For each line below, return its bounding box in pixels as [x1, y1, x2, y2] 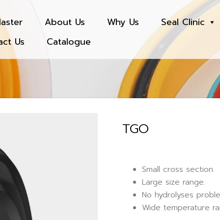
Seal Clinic [161, 15, 205, 29]
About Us [45, 15, 85, 29]
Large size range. [142, 176, 205, 188]
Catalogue [47, 35, 91, 49]
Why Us [107, 15, 139, 29]
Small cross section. [142, 164, 215, 175]
